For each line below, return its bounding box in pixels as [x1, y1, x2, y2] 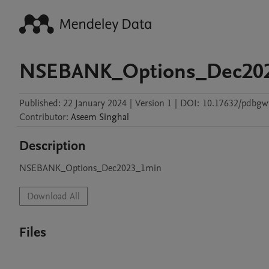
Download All [27, 190, 80, 203]
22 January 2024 [63, 97, 127, 110]
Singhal [99, 110, 129, 124]
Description [19, 137, 86, 155]
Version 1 [135, 97, 172, 110]
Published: [19, 97, 61, 110]
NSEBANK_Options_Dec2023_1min [19, 162, 162, 175]
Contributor [19, 110, 66, 124]
